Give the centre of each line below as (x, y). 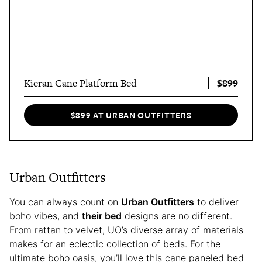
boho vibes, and (46, 216)
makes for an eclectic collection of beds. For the (115, 244)
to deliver (216, 201)
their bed (102, 216)
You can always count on (65, 201)
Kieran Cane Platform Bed (80, 83)
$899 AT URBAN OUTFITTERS (131, 115)
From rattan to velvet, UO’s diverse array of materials (126, 230)
